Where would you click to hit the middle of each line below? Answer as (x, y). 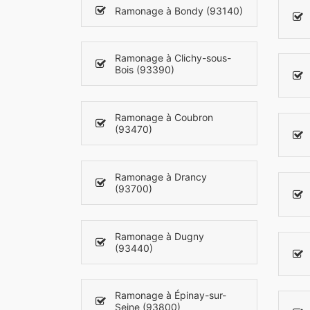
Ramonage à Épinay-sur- (171, 295)
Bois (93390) (145, 70)
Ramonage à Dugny (159, 236)
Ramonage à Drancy (161, 176)
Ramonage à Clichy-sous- (173, 58)
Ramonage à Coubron (164, 118)
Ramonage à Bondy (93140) (179, 10)
